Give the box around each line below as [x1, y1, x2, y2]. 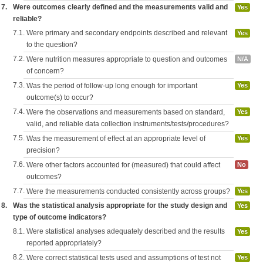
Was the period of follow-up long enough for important [26, 82, 197, 90]
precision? [26, 146, 60, 154]
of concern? [26, 67, 64, 75]
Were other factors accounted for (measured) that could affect [26, 161, 220, 169]
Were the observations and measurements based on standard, [26, 108, 225, 116]
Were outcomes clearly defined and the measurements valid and [13, 3, 228, 11]
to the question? [26, 41, 77, 49]
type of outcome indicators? [13, 213, 106, 221]
